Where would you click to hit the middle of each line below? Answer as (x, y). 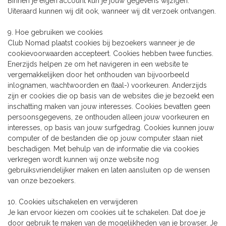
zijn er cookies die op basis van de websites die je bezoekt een (111, 96)
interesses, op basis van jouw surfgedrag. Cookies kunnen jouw (111, 127)
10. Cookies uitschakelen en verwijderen (73, 202)
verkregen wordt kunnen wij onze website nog (83, 159)
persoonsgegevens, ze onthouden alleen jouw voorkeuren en (108, 117)
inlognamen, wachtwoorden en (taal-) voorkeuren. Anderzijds (107, 85)
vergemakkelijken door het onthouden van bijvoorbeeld (98, 74)
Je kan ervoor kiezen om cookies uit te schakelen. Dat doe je (106, 212)
